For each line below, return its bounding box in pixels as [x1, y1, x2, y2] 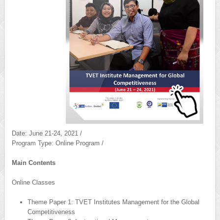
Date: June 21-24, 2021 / [12, 129, 82, 137]
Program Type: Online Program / [12, 139, 104, 147]
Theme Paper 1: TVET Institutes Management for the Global [27, 198, 199, 206]
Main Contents [12, 159, 55, 166]
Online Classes [12, 178, 55, 186]
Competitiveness [27, 208, 75, 216]
